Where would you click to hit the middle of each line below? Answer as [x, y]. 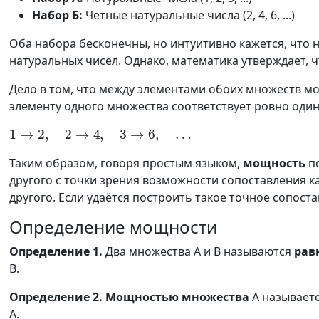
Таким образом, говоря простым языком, [126, 163]
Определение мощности [113, 227]
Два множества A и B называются [198, 251]
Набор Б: [57, 15]
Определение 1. [56, 251]
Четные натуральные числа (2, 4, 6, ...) [189, 15]
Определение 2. [56, 297]
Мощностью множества [177, 297]
